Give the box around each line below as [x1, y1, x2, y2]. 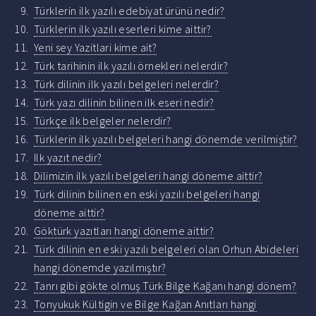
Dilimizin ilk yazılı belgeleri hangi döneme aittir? [34, 169, 263, 183]
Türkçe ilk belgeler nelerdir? [34, 114, 171, 128]
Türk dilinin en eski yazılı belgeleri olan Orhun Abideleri [34, 242, 299, 257]
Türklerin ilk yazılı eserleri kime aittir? [34, 22, 212, 37]
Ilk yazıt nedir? [34, 150, 102, 165]
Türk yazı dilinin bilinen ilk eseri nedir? [34, 95, 214, 110]
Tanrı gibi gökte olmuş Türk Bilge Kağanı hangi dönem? [34, 279, 297, 293]
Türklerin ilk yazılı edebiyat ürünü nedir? [34, 4, 225, 18]
